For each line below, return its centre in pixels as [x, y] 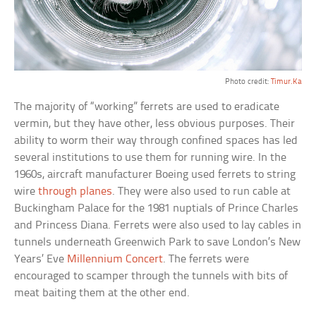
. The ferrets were [206, 260]
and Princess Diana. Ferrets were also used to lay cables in [158, 226]
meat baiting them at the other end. [102, 293]
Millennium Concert [115, 260]
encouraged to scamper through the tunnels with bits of [151, 276]
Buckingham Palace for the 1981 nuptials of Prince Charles [157, 209]
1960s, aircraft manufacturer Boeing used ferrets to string [155, 175]
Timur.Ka [286, 82]
